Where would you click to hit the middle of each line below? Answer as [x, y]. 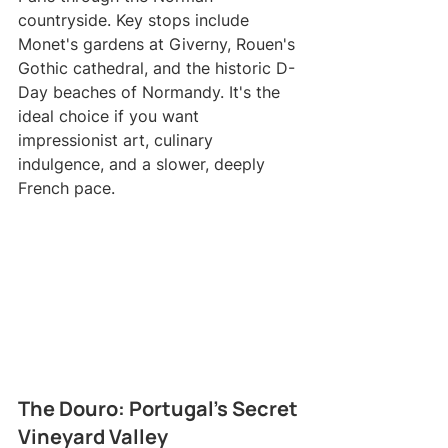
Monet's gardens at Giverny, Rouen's [159, 44]
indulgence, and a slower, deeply [144, 164]
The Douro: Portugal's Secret [160, 408]
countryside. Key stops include [136, 20]
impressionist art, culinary [118, 140]
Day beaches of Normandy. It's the [151, 92]
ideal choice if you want [111, 116]
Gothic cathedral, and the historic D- [156, 68]
